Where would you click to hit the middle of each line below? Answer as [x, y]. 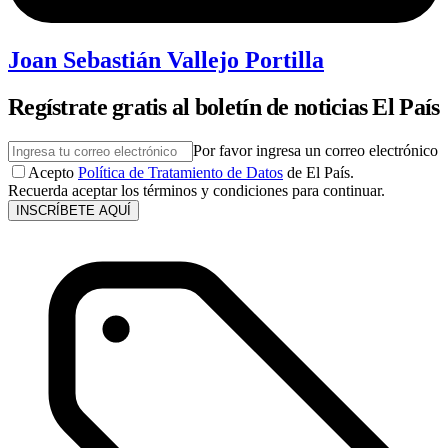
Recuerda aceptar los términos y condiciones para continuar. [196, 191]
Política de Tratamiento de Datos [180, 173]
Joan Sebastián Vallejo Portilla [166, 60]
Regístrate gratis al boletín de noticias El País [224, 107]
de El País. [320, 173]
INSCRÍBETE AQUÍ [73, 211]
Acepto [51, 173]
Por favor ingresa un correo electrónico [315, 151]
